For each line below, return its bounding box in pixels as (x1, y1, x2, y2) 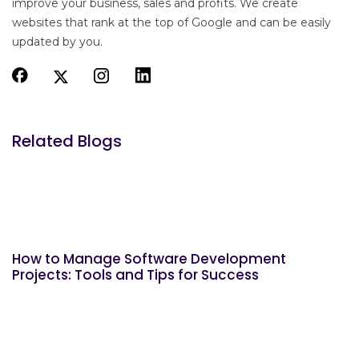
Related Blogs (12, 130, 122, 153)
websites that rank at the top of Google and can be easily (12, 15, 331, 30)
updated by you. (12, 34, 103, 50)
